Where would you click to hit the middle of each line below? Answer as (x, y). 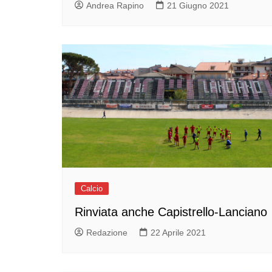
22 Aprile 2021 (178, 232)
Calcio (92, 188)
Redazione (107, 232)
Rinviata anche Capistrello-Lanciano (171, 212)
